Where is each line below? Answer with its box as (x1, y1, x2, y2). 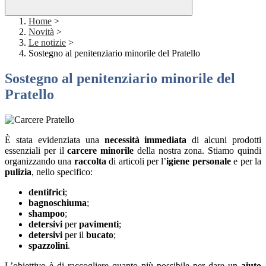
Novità (28, 27, 54, 37)
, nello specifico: (31, 167, 93, 178)
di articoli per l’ (106, 156, 167, 167)
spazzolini (28, 240, 68, 251)
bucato (86, 230, 113, 240)
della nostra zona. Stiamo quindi (134, 145, 262, 156)
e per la (230, 156, 262, 167)
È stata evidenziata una (5, 135, 104, 145)
